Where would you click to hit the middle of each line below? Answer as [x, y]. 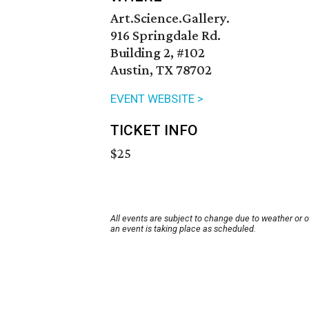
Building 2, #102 [158, 53]
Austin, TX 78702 [161, 70]
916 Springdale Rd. [166, 36]
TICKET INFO [154, 131]
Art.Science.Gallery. [170, 18]
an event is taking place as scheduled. [183, 229]
